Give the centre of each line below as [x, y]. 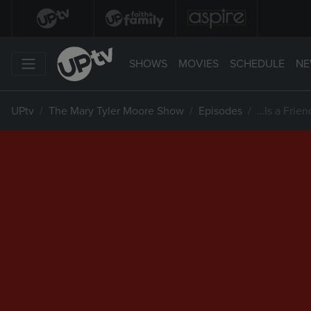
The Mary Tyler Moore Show [116, 111]
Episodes [220, 111]
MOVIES [199, 64]
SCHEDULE [257, 64]
